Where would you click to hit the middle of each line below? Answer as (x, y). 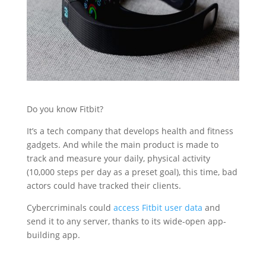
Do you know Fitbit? (66, 109)
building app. (54, 235)
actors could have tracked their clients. (104, 185)
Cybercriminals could (70, 207)
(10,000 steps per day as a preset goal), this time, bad (132, 172)
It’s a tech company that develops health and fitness (130, 131)
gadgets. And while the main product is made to (122, 144)
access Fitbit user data (158, 207)
